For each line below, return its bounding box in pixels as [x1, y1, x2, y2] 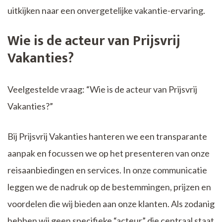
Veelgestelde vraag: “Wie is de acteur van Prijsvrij [7, 83, 197, 95]
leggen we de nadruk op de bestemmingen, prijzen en [7, 181, 211, 192]
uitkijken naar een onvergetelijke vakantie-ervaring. [7, 4, 205, 16]
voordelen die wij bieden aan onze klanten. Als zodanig [7, 198, 215, 209]
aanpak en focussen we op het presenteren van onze [7, 147, 210, 159]
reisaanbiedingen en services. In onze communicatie [7, 164, 207, 175]
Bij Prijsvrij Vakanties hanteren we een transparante [7, 130, 207, 142]
